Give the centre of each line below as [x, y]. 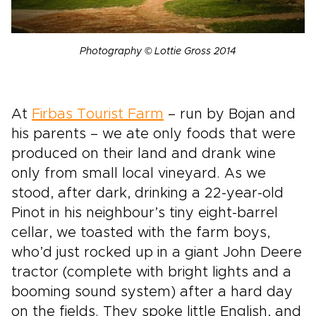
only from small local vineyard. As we [139, 174]
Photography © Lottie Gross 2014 [158, 52]
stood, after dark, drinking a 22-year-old [147, 194]
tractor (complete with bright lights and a [151, 273]
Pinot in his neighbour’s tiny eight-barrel [145, 213]
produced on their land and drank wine [144, 154]
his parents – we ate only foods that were [153, 134]
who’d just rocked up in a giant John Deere [157, 253]
